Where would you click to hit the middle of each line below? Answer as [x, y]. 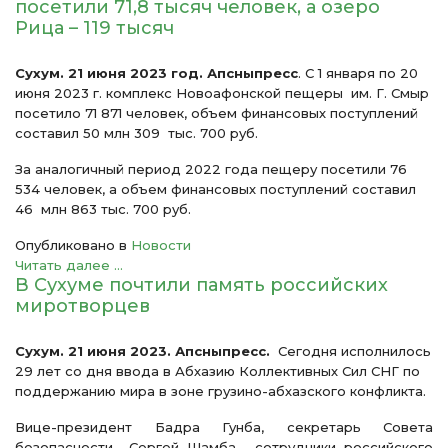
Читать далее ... [69, 264]
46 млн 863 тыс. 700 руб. [103, 208]
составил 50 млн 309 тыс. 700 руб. [136, 132]
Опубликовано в [71, 244]
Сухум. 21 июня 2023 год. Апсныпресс [156, 72]
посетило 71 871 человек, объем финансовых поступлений [216, 112]
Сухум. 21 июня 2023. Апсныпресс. [146, 350]
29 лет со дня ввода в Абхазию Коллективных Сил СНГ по [217, 370]
